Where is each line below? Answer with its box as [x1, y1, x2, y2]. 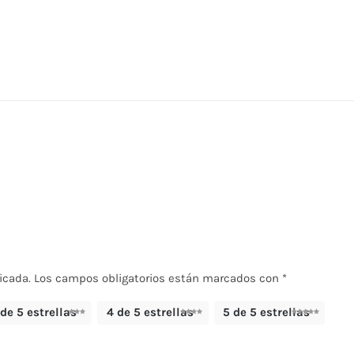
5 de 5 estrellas [223, 305, 311, 320]
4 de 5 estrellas [106, 305, 194, 320]
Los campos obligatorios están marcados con [34, 271, 282, 285]
